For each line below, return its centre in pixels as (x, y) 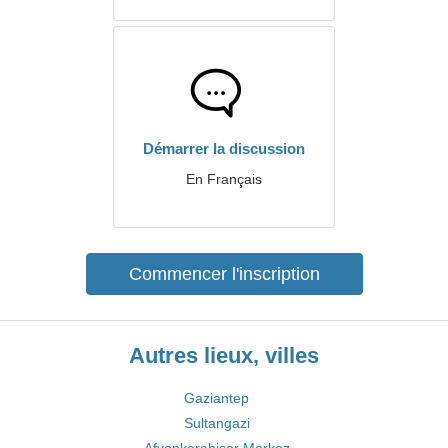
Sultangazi (216, 423)
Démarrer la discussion (224, 148)
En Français (224, 179)
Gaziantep (216, 398)
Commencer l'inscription (224, 274)
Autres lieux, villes (224, 355)
